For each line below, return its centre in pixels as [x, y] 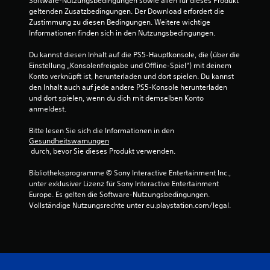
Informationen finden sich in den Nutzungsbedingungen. [122, 33]
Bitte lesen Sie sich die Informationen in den [102, 130]
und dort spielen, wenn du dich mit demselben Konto [116, 98]
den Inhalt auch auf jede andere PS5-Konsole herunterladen [128, 87]
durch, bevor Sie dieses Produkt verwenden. [103, 151]
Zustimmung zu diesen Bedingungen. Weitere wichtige [120, 22]
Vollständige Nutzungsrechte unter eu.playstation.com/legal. [130, 205]
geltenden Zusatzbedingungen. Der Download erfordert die [127, 11]
